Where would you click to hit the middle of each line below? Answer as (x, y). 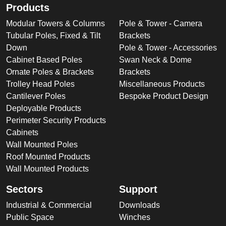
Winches (135, 217)
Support (138, 189)
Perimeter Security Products (56, 121)
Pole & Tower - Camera (161, 24)
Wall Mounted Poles (42, 145)
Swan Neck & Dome (155, 60)
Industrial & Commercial (49, 205)
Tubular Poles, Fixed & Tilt (53, 36)
